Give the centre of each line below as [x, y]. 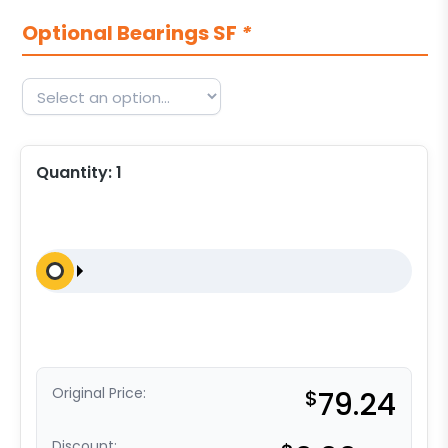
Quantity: [76, 173]
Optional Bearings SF [131, 33]
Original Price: [99, 393]
